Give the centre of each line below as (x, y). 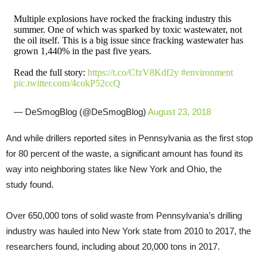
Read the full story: (50, 72)
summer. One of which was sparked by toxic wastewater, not (128, 29)
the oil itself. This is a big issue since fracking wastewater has (128, 40)
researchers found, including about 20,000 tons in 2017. (113, 246)
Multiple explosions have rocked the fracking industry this (122, 18)
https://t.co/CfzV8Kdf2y (133, 72)
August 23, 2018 (179, 111)
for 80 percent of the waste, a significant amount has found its (125, 153)
